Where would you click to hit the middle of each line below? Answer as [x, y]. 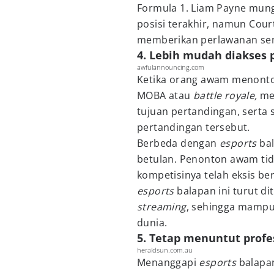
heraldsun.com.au [165, 250]
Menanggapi [168, 262]
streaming [162, 207]
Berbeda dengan [178, 143]
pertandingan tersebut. [194, 127]
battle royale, [225, 95]
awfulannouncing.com [171, 67]
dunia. [152, 223]
